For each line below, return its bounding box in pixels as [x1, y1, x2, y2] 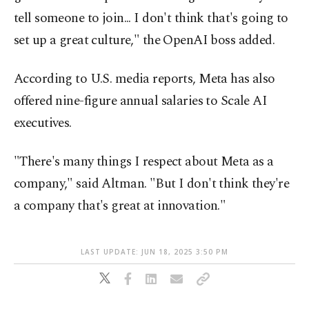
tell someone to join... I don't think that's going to [14, 8, 288, 29]
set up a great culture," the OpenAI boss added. [14, 30, 275, 51]
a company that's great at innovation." [14, 196, 226, 217]
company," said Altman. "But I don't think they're [14, 174, 290, 195]
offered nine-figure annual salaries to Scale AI [14, 91, 268, 112]
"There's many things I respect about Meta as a [14, 152, 274, 172]
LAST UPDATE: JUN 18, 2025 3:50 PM [81, 247, 228, 257]
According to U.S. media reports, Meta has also [14, 69, 275, 90]
